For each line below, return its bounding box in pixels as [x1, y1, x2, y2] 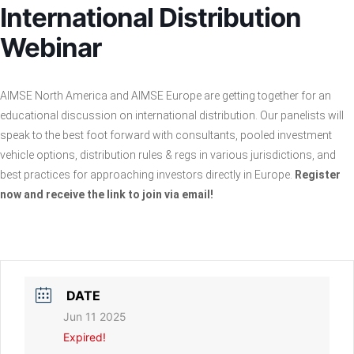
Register [295, 168, 341, 181]
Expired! [63, 330, 106, 344]
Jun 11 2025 [63, 309, 126, 323]
